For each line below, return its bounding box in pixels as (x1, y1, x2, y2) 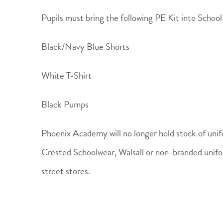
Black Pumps (41, 97, 89, 111)
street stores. (41, 164, 90, 178)
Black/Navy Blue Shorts (41, 39, 129, 54)
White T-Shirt (41, 68, 92, 83)
